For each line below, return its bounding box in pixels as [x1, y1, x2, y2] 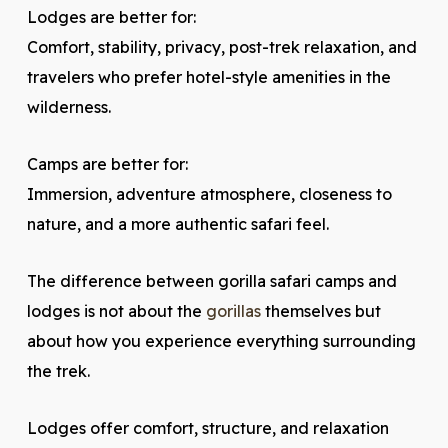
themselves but [260, 301, 381, 321]
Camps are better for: [26, 154, 188, 174]
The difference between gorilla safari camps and [26, 271, 397, 291]
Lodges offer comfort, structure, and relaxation [26, 418, 389, 438]
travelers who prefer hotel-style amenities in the [26, 67, 391, 87]
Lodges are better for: [26, 7, 196, 27]
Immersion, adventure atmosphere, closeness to [26, 184, 392, 204]
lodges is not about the [26, 301, 206, 321]
